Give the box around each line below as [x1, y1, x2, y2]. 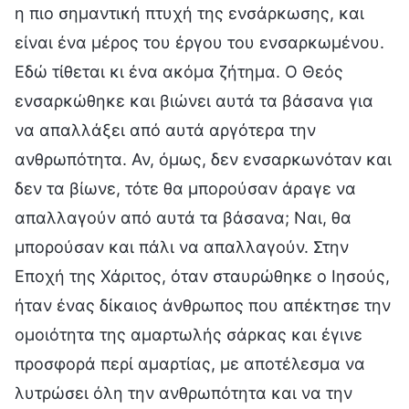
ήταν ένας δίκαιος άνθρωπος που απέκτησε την [15, 295, 391, 315]
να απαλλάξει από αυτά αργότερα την [15, 120, 316, 140]
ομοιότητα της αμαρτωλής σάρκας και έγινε [15, 324, 362, 344]
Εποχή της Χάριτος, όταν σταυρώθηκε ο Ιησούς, [15, 266, 390, 286]
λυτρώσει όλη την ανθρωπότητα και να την [15, 383, 352, 403]
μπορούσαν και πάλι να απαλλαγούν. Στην [15, 236, 349, 257]
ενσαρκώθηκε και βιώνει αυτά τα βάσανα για [15, 90, 373, 110]
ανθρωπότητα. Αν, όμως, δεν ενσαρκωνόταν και [15, 149, 392, 169]
